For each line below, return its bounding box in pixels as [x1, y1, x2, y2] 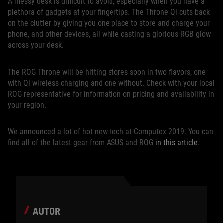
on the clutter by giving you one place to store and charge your [8, 18, 210, 28]
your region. [8, 100, 46, 110]
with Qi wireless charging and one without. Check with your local [8, 78, 215, 88]
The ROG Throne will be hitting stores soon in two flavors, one [8, 67, 206, 77]
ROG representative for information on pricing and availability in [8, 89, 214, 99]
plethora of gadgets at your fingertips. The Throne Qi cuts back [8, 7, 210, 17]
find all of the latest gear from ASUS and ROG [8, 138, 155, 148]
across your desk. [8, 40, 66, 50]
